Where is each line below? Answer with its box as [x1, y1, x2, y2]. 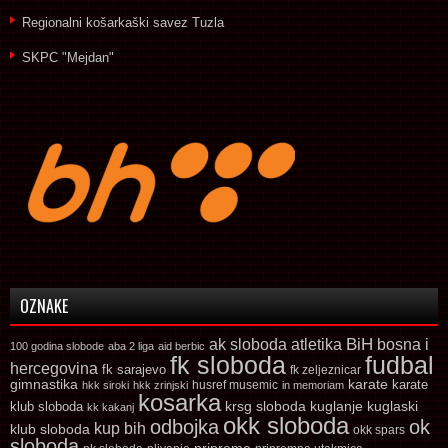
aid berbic [158, 339, 205, 352]
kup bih [94, 419, 146, 437]
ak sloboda [209, 334, 287, 353]
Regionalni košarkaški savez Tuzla [22, 14, 224, 30]
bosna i [377, 334, 429, 353]
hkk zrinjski [133, 378, 188, 391]
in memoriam [282, 378, 344, 391]
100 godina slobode [10, 339, 104, 352]
